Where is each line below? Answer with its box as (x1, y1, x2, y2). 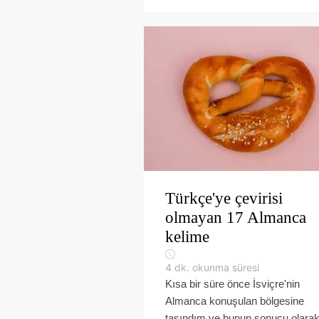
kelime (165, 228, 209, 246)
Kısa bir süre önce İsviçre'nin (165, 278, 300, 290)
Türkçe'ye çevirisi (165, 189, 283, 207)
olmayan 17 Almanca (165, 209, 306, 226)
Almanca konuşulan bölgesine (165, 295, 304, 307)
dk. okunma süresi (174, 261, 259, 273)
